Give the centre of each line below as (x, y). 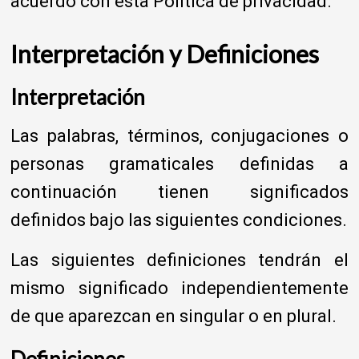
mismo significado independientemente (179, 288)
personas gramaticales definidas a (179, 163)
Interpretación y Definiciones (165, 53)
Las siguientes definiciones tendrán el (179, 260)
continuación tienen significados (179, 192)
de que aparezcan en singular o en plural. (174, 316)
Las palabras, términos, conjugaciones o (179, 135)
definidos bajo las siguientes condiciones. (179, 220)
